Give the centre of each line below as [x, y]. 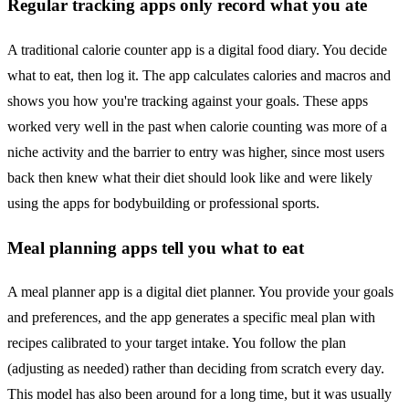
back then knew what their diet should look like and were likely [190, 177]
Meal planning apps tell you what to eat [156, 247]
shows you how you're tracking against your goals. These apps [188, 100]
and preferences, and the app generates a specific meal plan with [191, 318]
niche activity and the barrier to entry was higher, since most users [196, 152]
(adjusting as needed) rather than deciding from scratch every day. [196, 369]
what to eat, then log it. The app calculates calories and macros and [199, 75]
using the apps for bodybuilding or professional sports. [163, 203]
